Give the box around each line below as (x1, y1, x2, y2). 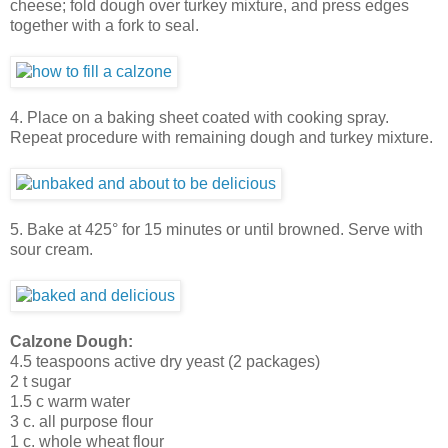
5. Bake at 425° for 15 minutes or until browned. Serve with (10, 220, 423, 238)
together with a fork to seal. (10, 16, 199, 34)
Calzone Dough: (10, 332, 133, 350)
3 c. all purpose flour (10, 412, 153, 430)
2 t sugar (10, 372, 71, 390)
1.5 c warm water (10, 392, 130, 410)
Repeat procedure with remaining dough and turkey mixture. (10, 128, 433, 146)
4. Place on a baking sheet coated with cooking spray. (10, 108, 389, 126)
